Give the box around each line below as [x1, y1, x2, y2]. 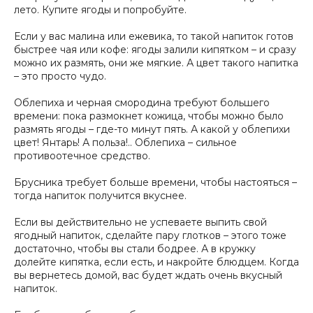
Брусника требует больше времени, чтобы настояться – [14, 175, 297, 189]
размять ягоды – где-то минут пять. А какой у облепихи [14, 122, 290, 136]
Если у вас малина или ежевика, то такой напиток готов [14, 29, 293, 43]
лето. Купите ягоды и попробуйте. [14, 3, 187, 16]
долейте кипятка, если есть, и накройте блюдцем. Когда [14, 255, 299, 268]
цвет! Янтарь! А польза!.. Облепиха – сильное [14, 136, 237, 149]
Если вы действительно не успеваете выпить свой [14, 215, 267, 228]
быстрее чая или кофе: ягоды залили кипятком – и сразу [14, 43, 296, 56]
